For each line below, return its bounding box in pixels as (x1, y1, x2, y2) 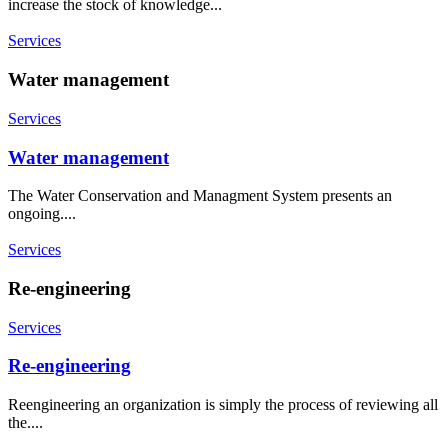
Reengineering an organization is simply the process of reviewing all (8, 396, 438, 414)
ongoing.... (8, 205, 76, 223)
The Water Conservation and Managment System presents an (8, 187, 392, 205)
